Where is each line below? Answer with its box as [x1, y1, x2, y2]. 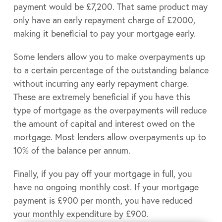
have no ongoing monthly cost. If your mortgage [13, 181, 199, 193]
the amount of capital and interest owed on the [13, 117, 195, 130]
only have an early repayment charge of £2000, [13, 14, 195, 26]
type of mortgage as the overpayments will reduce [13, 104, 207, 116]
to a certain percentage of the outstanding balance [13, 64, 209, 76]
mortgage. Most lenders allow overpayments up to [13, 131, 206, 143]
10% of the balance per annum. [13, 144, 130, 157]
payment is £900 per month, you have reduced [13, 194, 193, 207]
